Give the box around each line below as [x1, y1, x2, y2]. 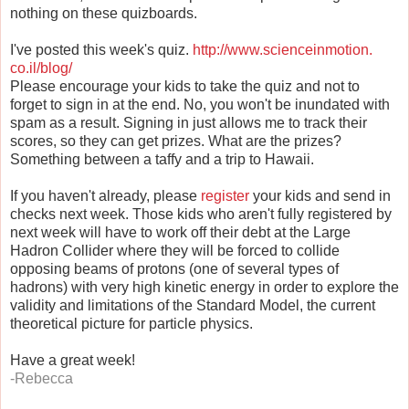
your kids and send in [249, 188, 391, 204]
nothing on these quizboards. [10, 5, 197, 22]
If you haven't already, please [10, 188, 201, 204]
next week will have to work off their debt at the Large [10, 225, 351, 241]
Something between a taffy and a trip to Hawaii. [10, 152, 314, 168]
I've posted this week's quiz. [10, 42, 193, 58]
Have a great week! [10, 352, 135, 369]
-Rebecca [10, 371, 73, 387]
